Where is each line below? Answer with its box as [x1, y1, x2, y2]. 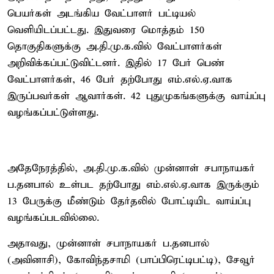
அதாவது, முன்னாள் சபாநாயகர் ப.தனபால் [7, 237, 209, 250]
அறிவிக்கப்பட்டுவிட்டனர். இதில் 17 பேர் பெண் [7, 56, 224, 70]
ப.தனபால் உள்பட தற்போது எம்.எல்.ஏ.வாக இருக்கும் [7, 178, 259, 191]
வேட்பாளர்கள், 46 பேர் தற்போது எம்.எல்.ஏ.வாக [7, 73, 232, 86]
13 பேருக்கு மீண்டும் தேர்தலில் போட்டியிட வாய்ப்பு [7, 194, 251, 208]
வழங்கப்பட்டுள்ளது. [7, 106, 98, 119]
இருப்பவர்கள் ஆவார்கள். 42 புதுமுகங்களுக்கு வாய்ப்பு [7, 89, 265, 103]
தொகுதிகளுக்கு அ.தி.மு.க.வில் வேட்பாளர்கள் [7, 40, 222, 53]
